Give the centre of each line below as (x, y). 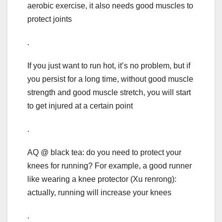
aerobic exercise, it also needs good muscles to (110, 6)
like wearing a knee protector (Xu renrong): (102, 179)
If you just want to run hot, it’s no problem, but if (109, 66)
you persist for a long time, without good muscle (110, 79)
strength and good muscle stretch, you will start (109, 93)
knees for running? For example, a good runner (110, 166)
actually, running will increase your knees (99, 193)
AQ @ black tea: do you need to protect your (104, 153)
